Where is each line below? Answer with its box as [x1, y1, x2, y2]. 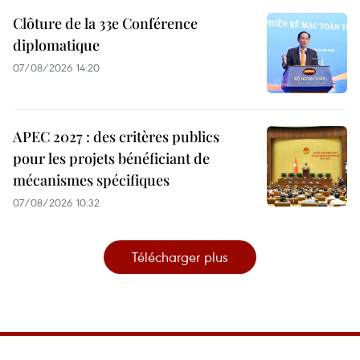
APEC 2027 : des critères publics [13, 127, 219, 147]
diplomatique [13, 35, 100, 55]
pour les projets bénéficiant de [13, 149, 210, 169]
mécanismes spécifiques [13, 170, 170, 190]
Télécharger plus [132, 247, 228, 267]
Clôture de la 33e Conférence [13, 14, 198, 34]
